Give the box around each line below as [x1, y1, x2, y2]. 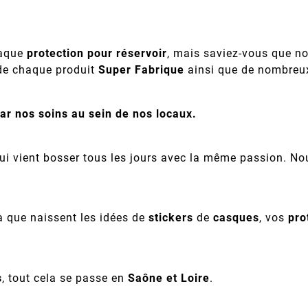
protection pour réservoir [27, 47, 167, 60]
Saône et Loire [128, 271, 210, 285]
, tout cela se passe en [2, 271, 128, 285]
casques [213, 211, 259, 225]
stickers [148, 211, 193, 225]
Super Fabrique [98, 63, 188, 77]
